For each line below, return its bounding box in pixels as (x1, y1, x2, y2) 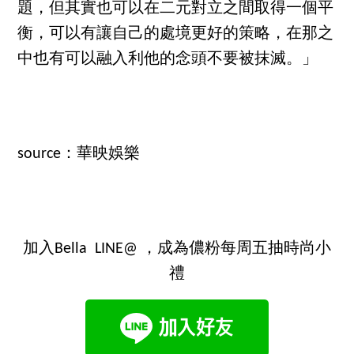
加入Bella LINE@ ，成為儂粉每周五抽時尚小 (23, 241, 331, 258)
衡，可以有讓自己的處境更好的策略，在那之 (17, 26, 334, 43)
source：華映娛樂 (17, 146, 141, 163)
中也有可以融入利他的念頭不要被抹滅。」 (17, 51, 318, 68)
